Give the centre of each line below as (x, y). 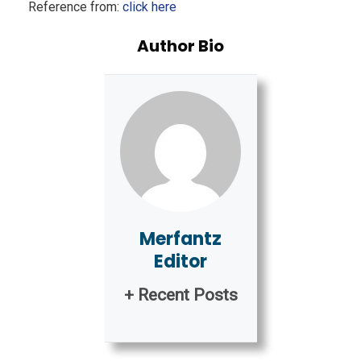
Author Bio (180, 46)
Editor (180, 262)
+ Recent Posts (180, 295)
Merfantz (180, 239)
